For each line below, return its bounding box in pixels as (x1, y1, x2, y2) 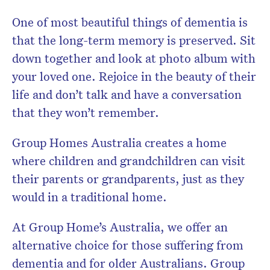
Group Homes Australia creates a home (12, 134, 227, 151)
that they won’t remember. (12, 104, 159, 121)
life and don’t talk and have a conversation (12, 86, 242, 102)
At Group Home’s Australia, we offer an (12, 219, 228, 235)
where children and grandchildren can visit (12, 152, 245, 169)
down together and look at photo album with (12, 50, 256, 66)
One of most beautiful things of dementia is (12, 14, 248, 30)
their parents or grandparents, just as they (12, 171, 244, 187)
